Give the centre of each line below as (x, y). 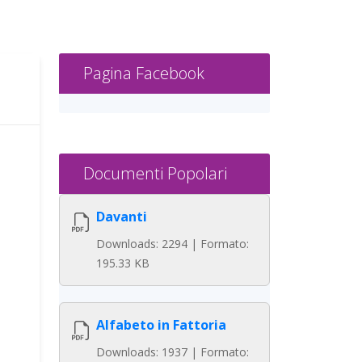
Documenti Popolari (155, 173)
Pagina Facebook (144, 73)
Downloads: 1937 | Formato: (173, 352)
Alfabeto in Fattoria (161, 325)
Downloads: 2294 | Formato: (173, 244)
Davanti (122, 217)
